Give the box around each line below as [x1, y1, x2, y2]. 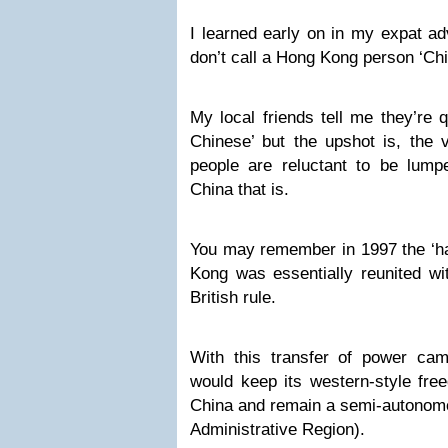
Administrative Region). [190, 420, 365, 439]
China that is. [190, 180, 289, 199]
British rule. [190, 288, 276, 307]
